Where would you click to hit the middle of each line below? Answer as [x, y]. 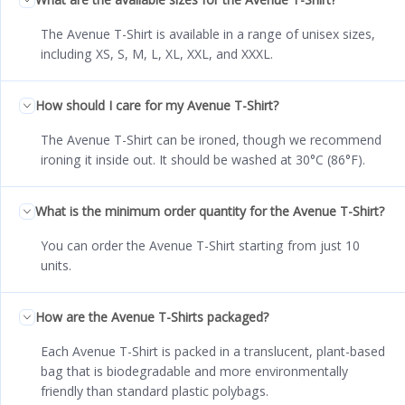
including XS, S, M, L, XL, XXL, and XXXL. [157, 54]
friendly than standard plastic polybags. [155, 391]
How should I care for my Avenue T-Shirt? [157, 106]
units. [56, 266]
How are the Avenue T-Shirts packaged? [152, 317]
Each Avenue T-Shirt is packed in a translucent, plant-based [213, 352]
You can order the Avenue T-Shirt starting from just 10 [200, 246]
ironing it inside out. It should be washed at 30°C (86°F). [203, 160]
